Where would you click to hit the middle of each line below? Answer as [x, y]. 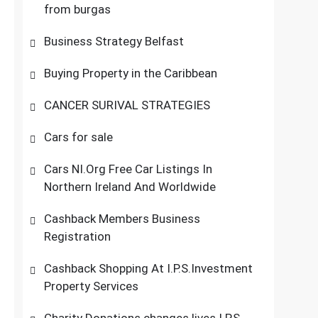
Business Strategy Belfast [114, 41]
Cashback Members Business [122, 219]
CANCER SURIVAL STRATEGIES [127, 105]
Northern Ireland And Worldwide [130, 187]
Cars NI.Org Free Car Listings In [128, 169]
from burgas [78, 9]
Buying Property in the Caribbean [131, 73]
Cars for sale [79, 137]
